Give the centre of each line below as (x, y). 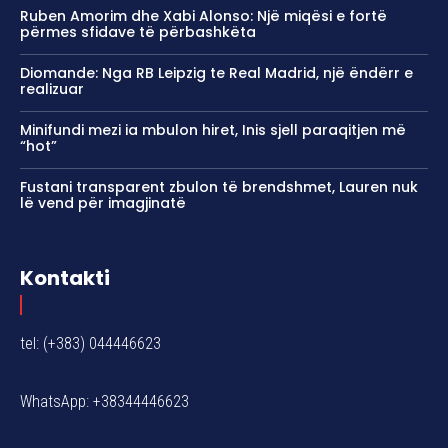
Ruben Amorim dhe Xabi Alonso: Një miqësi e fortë (203, 16)
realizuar (52, 89)
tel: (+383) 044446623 (90, 344)
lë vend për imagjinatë (103, 203)
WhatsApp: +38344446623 (104, 402)
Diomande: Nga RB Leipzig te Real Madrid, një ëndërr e (216, 73)
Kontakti (65, 278)
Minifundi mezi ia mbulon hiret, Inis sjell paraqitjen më (213, 130)
